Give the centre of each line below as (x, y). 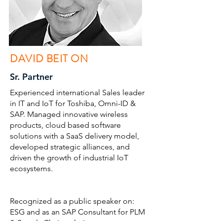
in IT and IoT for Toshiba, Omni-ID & (73, 103)
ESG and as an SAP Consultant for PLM (77, 212)
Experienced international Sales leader (77, 92)
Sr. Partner (31, 77)
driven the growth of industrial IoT (69, 158)
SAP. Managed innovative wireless (69, 114)
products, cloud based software (65, 125)
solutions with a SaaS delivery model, (74, 136)
